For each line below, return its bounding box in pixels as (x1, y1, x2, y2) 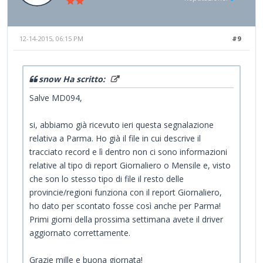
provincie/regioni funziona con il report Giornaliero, (29, 186, 222, 198)
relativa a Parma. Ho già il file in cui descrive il (29, 132, 201, 144)
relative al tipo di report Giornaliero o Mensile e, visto (29, 159, 231, 171)
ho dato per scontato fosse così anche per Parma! (29, 200, 221, 211)
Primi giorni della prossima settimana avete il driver (29, 213, 223, 225)
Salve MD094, (29, 92, 82, 103)
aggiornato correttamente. (29, 227, 130, 238)
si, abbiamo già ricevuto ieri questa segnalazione (29, 119, 214, 130)
